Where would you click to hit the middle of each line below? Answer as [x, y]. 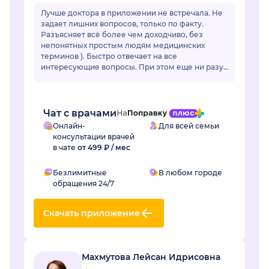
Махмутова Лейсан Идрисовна [151, 257]
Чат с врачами [80, 113]
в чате [65, 148]
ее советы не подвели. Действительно [115, 78]
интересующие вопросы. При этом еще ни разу [132, 67]
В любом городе [190, 173]
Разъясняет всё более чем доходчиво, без [122, 35]
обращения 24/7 [83, 184]
